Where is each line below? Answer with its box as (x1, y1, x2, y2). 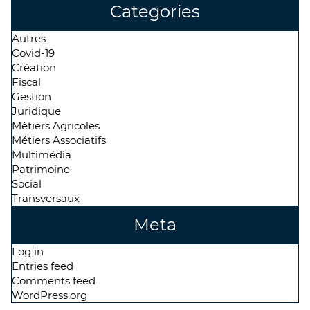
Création (12, 61, 56, 74)
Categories (110, 1, 200, 21)
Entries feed (12, 259, 73, 273)
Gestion (12, 90, 51, 103)
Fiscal (12, 75, 41, 89)
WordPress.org (12, 289, 87, 302)
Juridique (12, 104, 61, 118)
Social (12, 177, 42, 190)
